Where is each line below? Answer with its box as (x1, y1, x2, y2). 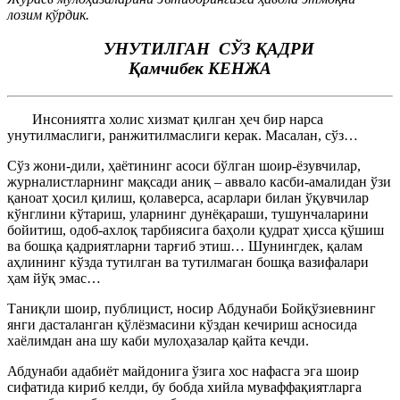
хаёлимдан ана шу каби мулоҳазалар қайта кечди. (7, 333, 309, 348)
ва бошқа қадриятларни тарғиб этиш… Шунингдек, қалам (7, 238, 362, 254)
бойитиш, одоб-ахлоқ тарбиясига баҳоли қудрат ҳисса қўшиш (7, 222, 384, 237)
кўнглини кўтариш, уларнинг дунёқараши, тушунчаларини (7, 206, 369, 221)
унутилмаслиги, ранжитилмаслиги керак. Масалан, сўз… (7, 128, 358, 143)
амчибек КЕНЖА (140, 59, 271, 79)
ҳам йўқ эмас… (7, 271, 101, 286)
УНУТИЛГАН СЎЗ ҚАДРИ (86, 39, 314, 59)
